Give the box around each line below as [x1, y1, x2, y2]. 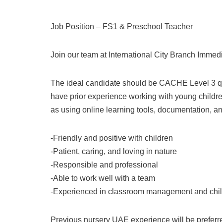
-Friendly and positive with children [51, 134, 173, 142]
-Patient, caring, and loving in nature [51, 147, 177, 156]
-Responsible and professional [51, 161, 158, 169]
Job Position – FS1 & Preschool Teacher [51, 22, 193, 31]
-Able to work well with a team [51, 174, 155, 182]
